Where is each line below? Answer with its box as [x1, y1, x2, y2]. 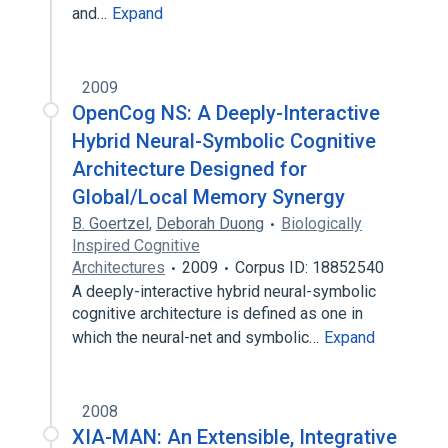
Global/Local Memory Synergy [72, 185, 345, 209]
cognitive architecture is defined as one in [72, 304, 363, 323]
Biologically [281, 214, 362, 233]
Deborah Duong [156, 214, 264, 233]
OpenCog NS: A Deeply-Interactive [72, 101, 380, 125]
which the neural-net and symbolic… [72, 328, 323, 347]
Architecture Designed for [72, 157, 307, 181]
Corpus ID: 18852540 [235, 258, 384, 277]
